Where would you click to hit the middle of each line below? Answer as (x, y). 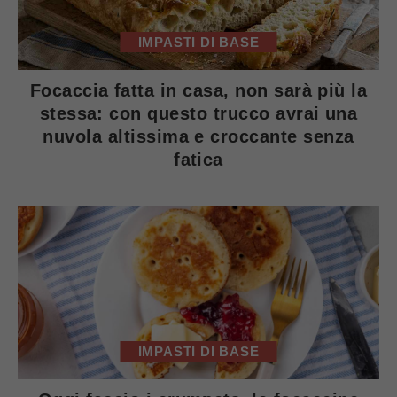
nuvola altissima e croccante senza (198, 136)
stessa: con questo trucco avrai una (198, 113)
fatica (198, 159)
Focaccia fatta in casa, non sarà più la (198, 90)
